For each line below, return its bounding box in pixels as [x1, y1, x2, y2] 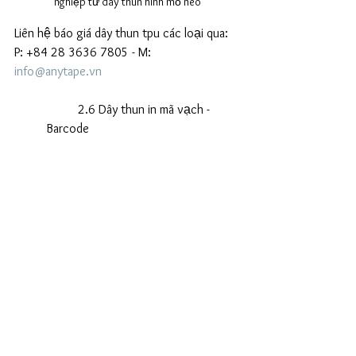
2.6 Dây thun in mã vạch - [46, 101, 78, 117]
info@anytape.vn [14, 63, 102, 79]
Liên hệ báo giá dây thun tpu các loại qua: [14, 25, 231, 41]
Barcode [46, 120, 89, 136]
